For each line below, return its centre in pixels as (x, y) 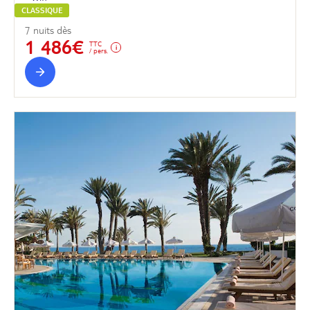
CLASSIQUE (42, 10)
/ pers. (99, 50)
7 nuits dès (48, 30)
